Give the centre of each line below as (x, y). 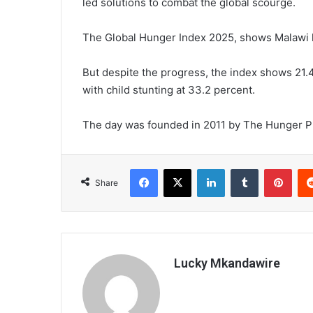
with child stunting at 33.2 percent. (169, 89)
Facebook (179, 168)
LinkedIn (242, 168)
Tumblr (272, 168)
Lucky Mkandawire (227, 263)
